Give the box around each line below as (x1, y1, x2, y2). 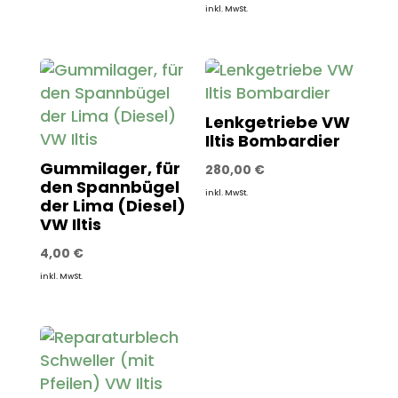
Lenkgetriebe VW (205, 110, 351, 133)
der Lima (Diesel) (39, 194, 186, 217)
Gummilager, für (39, 156, 180, 179)
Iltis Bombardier (205, 129, 341, 152)
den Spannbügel (39, 175, 179, 198)
